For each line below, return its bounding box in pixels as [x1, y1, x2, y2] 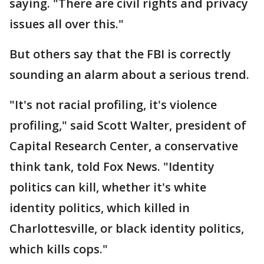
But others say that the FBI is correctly [9, 46, 231, 62]
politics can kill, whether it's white [9, 179, 206, 196]
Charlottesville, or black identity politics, [9, 220, 244, 237]
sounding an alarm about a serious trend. [9, 67, 249, 83]
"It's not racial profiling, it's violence [9, 97, 217, 113]
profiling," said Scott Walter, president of [9, 117, 246, 134]
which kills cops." [9, 241, 108, 258]
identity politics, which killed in [9, 200, 190, 216]
